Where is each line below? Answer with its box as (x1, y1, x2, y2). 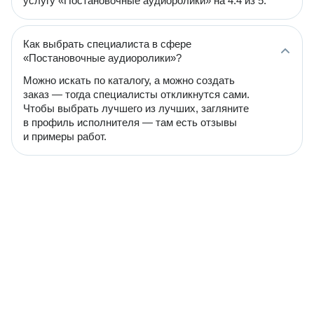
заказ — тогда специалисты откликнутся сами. (23, 88, 250, 100)
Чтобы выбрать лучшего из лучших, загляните (23, 102, 249, 114)
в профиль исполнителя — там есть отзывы (23, 116, 237, 128)
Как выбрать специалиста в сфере (23, 38, 191, 50)
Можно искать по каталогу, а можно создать (23, 74, 235, 86)
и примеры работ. (23, 130, 107, 142)
